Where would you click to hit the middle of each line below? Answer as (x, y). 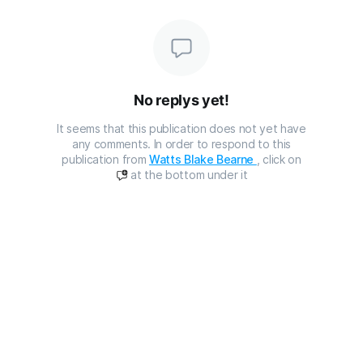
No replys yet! (181, 100)
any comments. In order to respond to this (181, 143)
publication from (105, 159)
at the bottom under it (188, 174)
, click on (279, 159)
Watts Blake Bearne (203, 159)
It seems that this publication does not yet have (181, 128)
